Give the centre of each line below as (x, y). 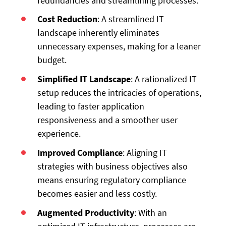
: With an (151, 212)
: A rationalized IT (164, 79)
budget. (52, 60)
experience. (59, 134)
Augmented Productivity (86, 212)
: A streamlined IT (131, 19)
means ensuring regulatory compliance (112, 180)
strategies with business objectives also (113, 166)
